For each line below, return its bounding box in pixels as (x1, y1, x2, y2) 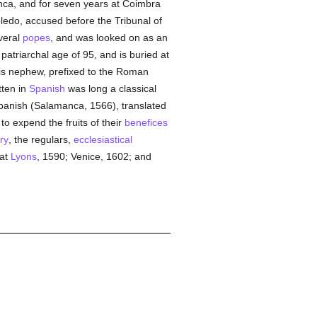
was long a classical (64, 83, 156, 94)
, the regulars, (8, 134, 74, 145)
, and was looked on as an (50, 32, 168, 43)
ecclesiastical (73, 134, 132, 145)
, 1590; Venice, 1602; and (36, 151, 151, 162)
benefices (124, 117, 168, 128)
